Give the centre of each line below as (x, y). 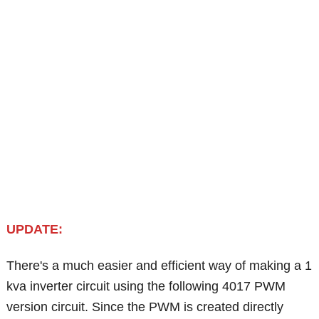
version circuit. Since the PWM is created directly (145, 307)
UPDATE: (35, 230)
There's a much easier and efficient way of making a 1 (159, 266)
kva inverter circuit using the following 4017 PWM (146, 287)
